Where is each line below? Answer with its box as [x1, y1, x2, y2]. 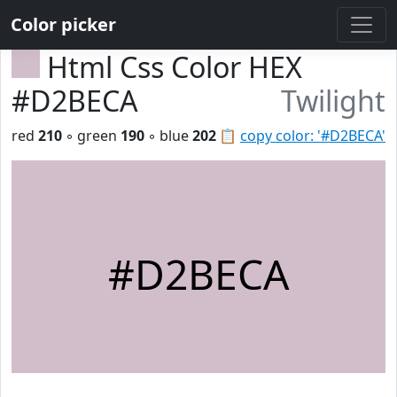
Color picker [11, 12, 116, 36]
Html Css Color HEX [47, 48, 302, 86]
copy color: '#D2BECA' [240, 126, 385, 145]
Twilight [281, 82, 385, 120]
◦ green [62, 126, 121, 145]
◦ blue [144, 126, 192, 145]
